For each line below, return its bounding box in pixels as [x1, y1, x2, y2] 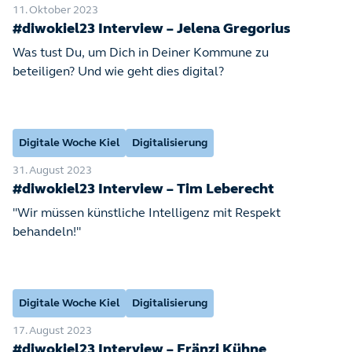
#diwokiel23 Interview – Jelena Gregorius [13, 22, 291, 37]
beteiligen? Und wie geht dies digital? [13, 66, 224, 79]
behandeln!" [13, 226, 81, 239]
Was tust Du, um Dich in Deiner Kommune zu [13, 47, 269, 60]
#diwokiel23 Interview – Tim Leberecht [13, 182, 274, 197]
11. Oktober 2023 [13, 5, 98, 16]
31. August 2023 [13, 165, 92, 177]
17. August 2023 [13, 325, 92, 337]
